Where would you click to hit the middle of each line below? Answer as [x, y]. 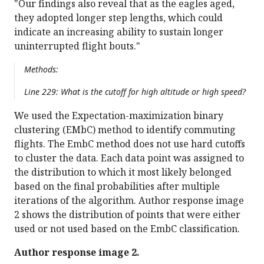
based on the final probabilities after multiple [117, 187]
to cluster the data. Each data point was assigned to [129, 158]
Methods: [41, 70]
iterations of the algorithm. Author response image [129, 201]
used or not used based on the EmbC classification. [127, 229]
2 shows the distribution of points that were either [127, 215]
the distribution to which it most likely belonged [123, 172]
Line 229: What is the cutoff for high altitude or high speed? [135, 92]
